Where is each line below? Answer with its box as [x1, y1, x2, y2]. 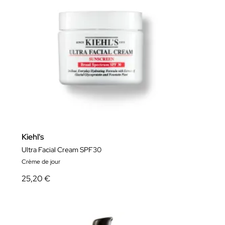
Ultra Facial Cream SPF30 [22, 145, 101, 154]
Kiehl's [22, 131, 44, 142]
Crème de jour [22, 157, 60, 166]
